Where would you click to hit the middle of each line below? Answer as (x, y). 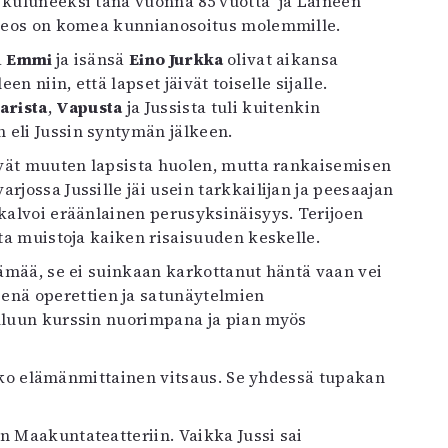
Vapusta (89, 107)
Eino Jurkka (178, 59)
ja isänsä (92, 59)
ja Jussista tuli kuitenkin (221, 107)
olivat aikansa (282, 59)
